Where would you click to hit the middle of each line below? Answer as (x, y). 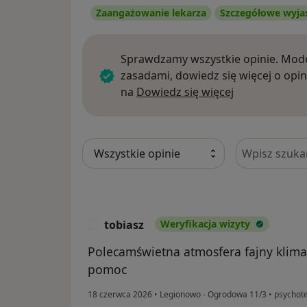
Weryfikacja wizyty (205, 223)
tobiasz (124, 224)
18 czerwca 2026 (120, 294)
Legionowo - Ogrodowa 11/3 (213, 294)
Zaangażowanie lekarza (151, 12)
